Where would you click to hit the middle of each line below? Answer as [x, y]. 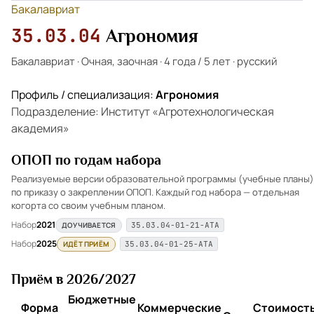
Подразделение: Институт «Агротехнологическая [143, 111]
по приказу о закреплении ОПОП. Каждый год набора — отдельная [155, 192]
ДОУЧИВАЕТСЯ [89, 225]
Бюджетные [102, 299]
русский [257, 61]
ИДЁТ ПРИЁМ [86, 244]
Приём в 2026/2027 [73, 279]
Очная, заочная [120, 61]
